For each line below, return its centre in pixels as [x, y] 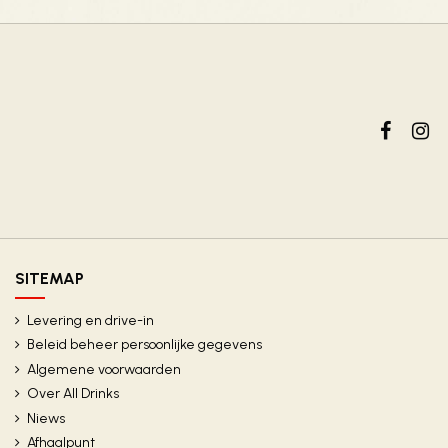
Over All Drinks [73, 394]
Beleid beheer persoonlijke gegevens [144, 345]
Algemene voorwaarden [104, 369]
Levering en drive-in [90, 320]
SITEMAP [49, 279]
